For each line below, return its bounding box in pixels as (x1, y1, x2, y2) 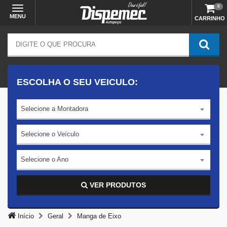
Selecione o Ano (21, 155, 68, 163)
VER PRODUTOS (90, 180, 146, 189)
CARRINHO (194, 15, 225, 21)
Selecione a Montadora (21, 104, 88, 112)
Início (16, 212, 34, 220)
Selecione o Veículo (21, 130, 79, 138)
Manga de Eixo (77, 212, 121, 220)
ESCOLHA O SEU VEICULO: (17, 77, 138, 87)
